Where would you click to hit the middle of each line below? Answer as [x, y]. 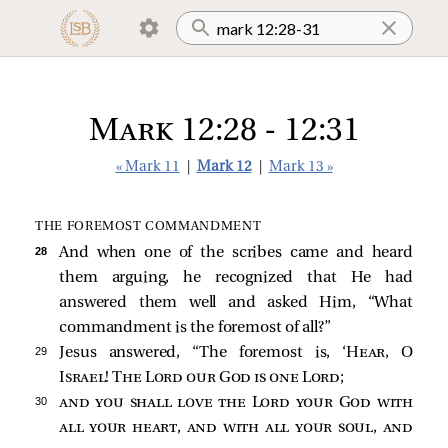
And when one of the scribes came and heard [236, 252]
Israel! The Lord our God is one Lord [199, 377]
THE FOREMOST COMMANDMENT [148, 226]
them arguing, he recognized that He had [236, 277]
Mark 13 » [300, 167]
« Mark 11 [147, 167]
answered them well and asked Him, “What [236, 302]
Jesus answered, [126, 352]
